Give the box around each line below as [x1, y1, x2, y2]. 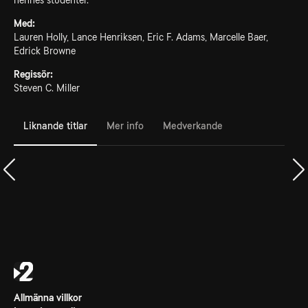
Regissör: [14, 69, 53, 80]
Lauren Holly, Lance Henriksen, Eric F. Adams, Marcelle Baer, [14, 32, 268, 43]
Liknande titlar [23, 120, 87, 131]
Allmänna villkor [14, 292, 82, 303]
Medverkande [163, 120, 223, 131]
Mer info [107, 120, 144, 131]
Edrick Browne [14, 45, 76, 56]
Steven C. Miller [14, 82, 80, 93]
